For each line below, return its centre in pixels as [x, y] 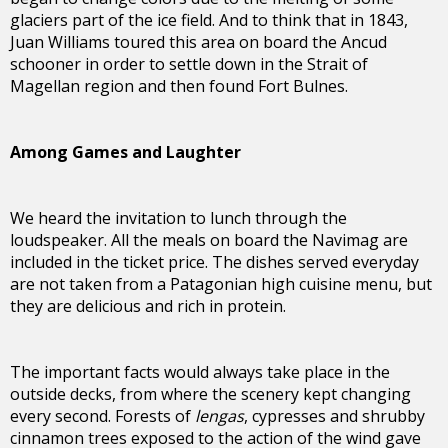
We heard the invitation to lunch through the [178, 217]
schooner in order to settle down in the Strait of [189, 63]
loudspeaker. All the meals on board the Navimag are [209, 239]
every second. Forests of [102, 415]
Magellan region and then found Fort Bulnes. [179, 85]
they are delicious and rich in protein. [148, 305]
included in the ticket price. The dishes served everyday [214, 261]
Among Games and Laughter [125, 151]
